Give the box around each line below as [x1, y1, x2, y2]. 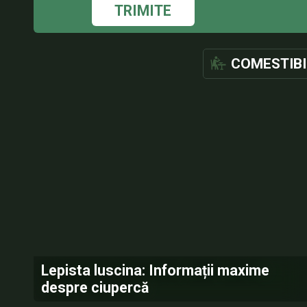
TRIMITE [114, 2, 171, 19]
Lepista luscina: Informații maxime [40, 262, 269, 279]
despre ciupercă [40, 279, 149, 296]
